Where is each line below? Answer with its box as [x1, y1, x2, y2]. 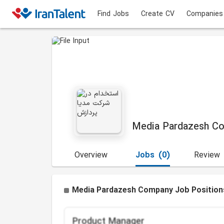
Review [194, 149, 220, 161]
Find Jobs [97, 8, 129, 19]
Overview [74, 149, 107, 161]
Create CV [141, 8, 174, 19]
